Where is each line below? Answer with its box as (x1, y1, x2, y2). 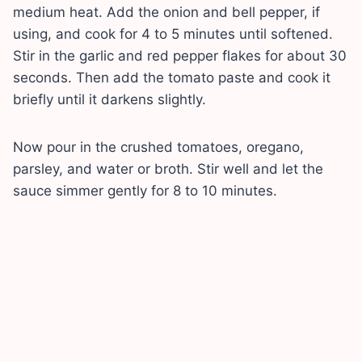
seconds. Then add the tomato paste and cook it (13, 69, 330, 86)
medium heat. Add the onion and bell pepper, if (13, 3, 320, 20)
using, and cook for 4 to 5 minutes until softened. (13, 25, 333, 42)
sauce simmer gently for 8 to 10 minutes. (13, 182, 277, 199)
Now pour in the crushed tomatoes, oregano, (13, 138, 304, 155)
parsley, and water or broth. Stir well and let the (13, 160, 323, 177)
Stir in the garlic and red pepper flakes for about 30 (13, 47, 347, 64)
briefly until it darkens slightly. (13, 90, 206, 107)
